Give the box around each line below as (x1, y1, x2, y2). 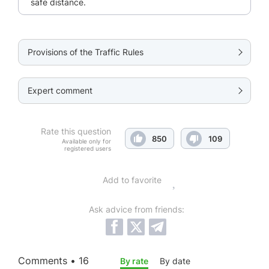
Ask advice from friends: (89, 204, 184, 215)
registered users (64, 145, 111, 153)
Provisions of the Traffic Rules (28, 47, 144, 58)
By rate (120, 256, 148, 267)
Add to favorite (102, 175, 162, 186)
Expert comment (28, 85, 92, 96)
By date (160, 256, 190, 267)
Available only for (62, 138, 111, 145)
